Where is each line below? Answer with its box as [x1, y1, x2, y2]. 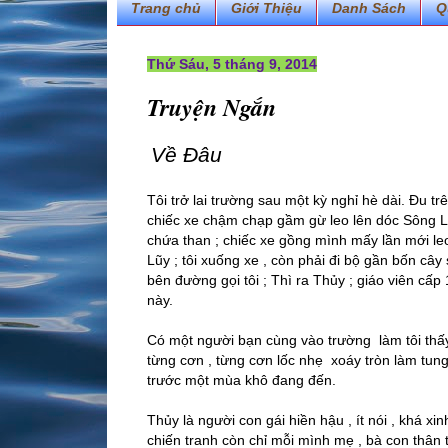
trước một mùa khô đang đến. [147, 372, 336, 389]
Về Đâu [151, 143, 222, 168]
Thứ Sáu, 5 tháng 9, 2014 [147, 55, 317, 72]
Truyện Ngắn [147, 89, 276, 124]
